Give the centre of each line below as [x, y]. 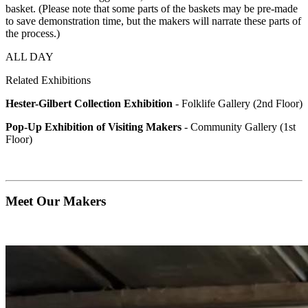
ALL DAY [30, 56]
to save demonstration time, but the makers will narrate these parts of [153, 21]
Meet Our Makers [56, 201]
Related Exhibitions [48, 80]
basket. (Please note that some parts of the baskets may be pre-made [152, 8]
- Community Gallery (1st [240, 126]
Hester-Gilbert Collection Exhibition [90, 103]
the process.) [34, 33]
